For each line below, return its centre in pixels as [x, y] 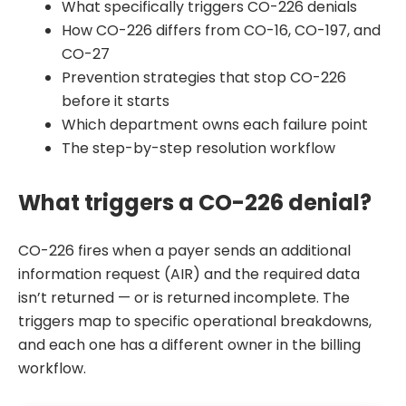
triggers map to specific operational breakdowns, [195, 321]
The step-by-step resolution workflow [198, 149]
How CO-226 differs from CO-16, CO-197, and [221, 31]
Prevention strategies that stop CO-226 [204, 78]
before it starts [116, 101]
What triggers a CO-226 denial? [195, 203]
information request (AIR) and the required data [189, 274]
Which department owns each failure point [215, 125]
